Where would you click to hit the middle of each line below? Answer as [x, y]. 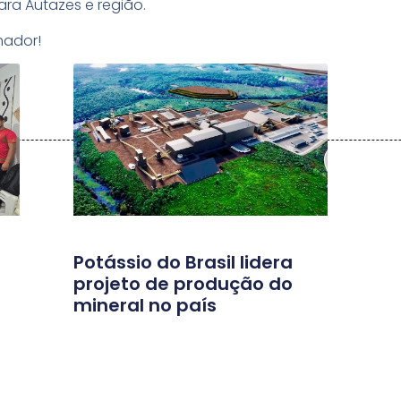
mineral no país [145, 305]
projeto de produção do [183, 283]
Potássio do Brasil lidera [183, 262]
